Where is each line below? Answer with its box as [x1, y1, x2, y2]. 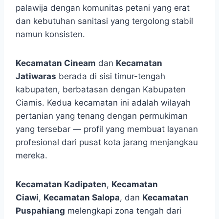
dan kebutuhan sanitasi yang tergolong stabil [16, 16, 193, 26]
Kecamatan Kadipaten [16, 179, 107, 190]
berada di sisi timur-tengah [56, 71, 165, 82]
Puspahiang [16, 206, 65, 216]
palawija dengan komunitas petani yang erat [16, 3, 190, 13]
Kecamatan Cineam [16, 58, 96, 68]
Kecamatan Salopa [44, 193, 120, 203]
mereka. [16, 151, 47, 161]
